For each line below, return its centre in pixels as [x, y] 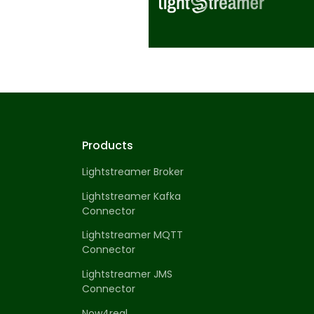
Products [108, 146]
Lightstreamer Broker [133, 172]
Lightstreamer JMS [127, 274]
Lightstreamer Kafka [131, 196]
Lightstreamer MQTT [132, 235]
